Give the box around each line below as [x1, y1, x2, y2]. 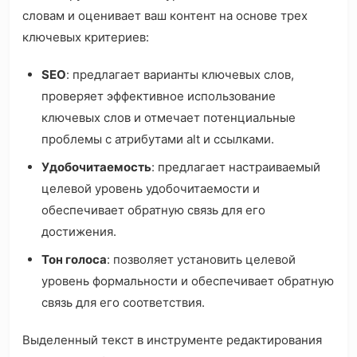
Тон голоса [41, 252, 107, 268]
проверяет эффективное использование [41, 88, 276, 104]
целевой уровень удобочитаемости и [41, 181, 260, 197]
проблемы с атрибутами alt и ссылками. [41, 131, 274, 147]
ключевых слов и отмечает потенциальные [41, 110, 296, 126]
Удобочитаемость [41, 159, 151, 175]
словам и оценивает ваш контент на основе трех [22, 8, 308, 24]
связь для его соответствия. [41, 295, 208, 311]
